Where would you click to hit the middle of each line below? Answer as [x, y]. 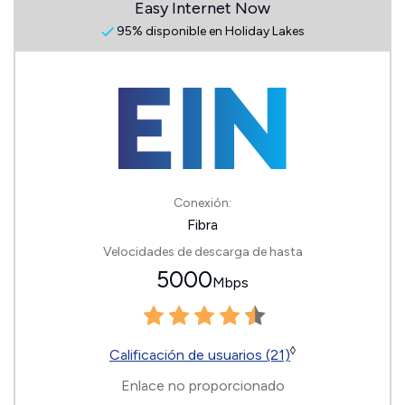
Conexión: [202, 203]
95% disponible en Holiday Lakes [209, 32]
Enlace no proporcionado [202, 386]
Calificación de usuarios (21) [200, 355]
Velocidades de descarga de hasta [202, 252]
